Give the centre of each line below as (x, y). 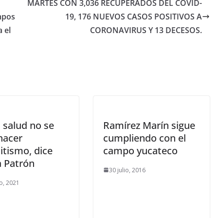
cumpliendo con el (145, 138)
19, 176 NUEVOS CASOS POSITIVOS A (134, 16)
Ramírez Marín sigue (149, 125)
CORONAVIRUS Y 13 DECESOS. (146, 30)
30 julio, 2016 (127, 170)
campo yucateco (140, 150)
